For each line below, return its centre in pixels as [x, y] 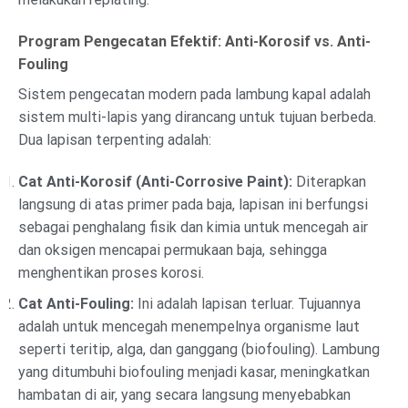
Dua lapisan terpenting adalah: [115, 139]
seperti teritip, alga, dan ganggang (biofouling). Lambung [199, 350]
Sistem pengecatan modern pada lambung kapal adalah [194, 94]
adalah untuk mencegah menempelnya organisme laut [189, 327]
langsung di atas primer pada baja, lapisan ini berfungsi [193, 204]
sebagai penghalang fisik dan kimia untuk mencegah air [193, 227]
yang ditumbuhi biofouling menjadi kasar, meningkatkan [194, 372]
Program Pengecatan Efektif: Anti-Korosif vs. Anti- [194, 41]
